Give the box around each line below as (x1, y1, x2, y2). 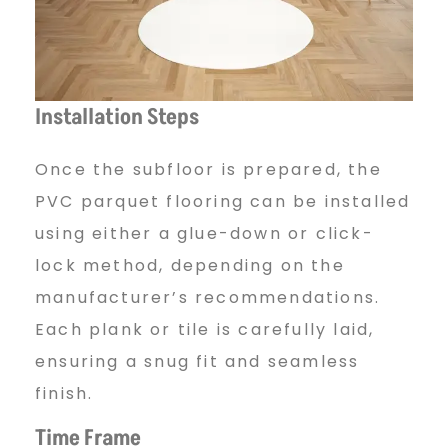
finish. (35, 382, 94, 406)
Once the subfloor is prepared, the (35, 158, 382, 182)
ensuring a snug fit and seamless (35, 350, 360, 374)
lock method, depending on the (35, 254, 345, 278)
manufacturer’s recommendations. (35, 286, 381, 310)
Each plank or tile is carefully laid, (35, 318, 375, 342)
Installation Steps (35, 102, 199, 134)
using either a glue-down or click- (35, 222, 374, 246)
